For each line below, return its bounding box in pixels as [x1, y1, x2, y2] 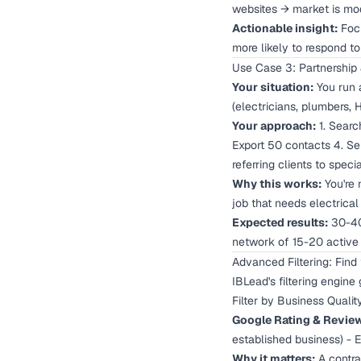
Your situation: [232, 80, 313, 94]
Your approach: [232, 118, 316, 133]
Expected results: [232, 215, 328, 230]
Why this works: [232, 176, 322, 191]
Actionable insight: [232, 21, 338, 35]
